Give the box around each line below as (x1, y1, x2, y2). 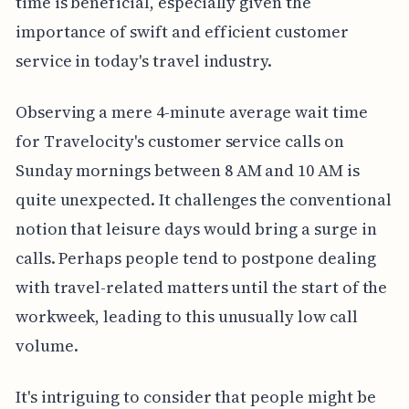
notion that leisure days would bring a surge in (15, 216, 377, 240)
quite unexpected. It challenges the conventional (15, 187, 392, 211)
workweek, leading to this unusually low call (15, 304, 358, 328)
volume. (15, 333, 79, 357)
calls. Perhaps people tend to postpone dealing (15, 246, 376, 269)
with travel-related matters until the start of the (15, 275, 388, 299)
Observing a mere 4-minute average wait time (15, 100, 368, 123)
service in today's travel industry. (15, 48, 273, 72)
